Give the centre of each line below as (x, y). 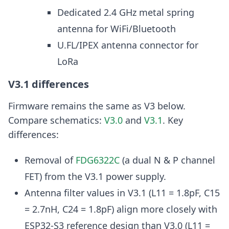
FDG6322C (98, 160)
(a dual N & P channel (167, 160)
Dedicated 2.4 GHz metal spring (126, 13)
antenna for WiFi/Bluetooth (117, 29)
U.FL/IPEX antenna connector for (128, 45)
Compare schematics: (56, 120)
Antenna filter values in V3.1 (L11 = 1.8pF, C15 (122, 193)
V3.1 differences (49, 84)
